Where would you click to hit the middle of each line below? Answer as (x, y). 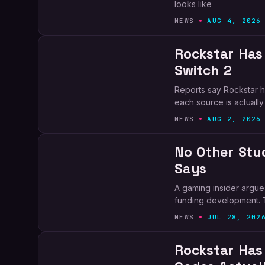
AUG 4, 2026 (234, 21)
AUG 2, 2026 (234, 119)
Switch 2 (203, 70)
